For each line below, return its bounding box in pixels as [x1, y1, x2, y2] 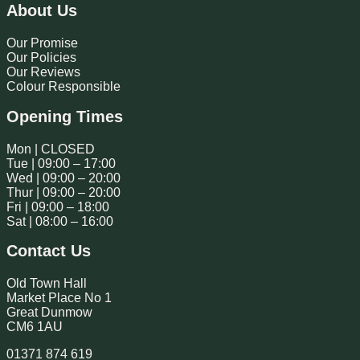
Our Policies [6, 51, 76, 65]
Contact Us [6, 242, 91, 260]
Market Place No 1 [6, 291, 112, 305]
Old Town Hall [6, 276, 87, 291]
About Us [6, 2, 77, 20]
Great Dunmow [6, 305, 92, 320]
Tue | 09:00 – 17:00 [6, 156, 116, 170]
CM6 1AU [6, 320, 63, 334]
